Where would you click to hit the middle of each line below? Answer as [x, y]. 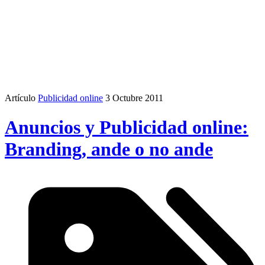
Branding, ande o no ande [109, 149]
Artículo [20, 98]
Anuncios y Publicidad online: [127, 127]
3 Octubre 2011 [134, 98]
